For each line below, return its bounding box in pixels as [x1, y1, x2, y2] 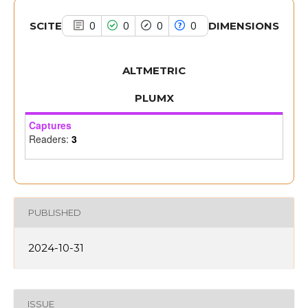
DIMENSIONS [208, 19, 279, 32]
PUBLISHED [28, 207, 81, 219]
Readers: [29, 131, 71, 146]
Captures [29, 118, 71, 132]
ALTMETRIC [122, 63, 186, 77]
